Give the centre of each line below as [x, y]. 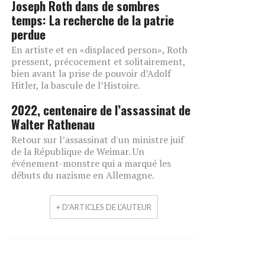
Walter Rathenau [53, 124]
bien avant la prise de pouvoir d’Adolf [91, 73]
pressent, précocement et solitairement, [98, 62]
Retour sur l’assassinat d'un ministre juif [98, 140]
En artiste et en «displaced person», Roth [99, 50]
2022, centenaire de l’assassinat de [101, 110]
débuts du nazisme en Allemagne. [83, 175]
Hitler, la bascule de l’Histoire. [76, 85]
